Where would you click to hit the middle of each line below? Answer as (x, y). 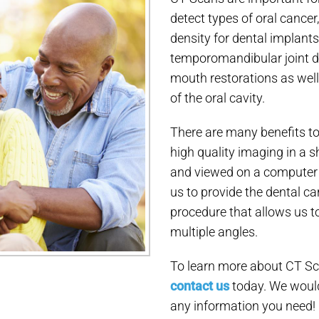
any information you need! (243, 306)
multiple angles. (214, 232)
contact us (200, 286)
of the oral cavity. (218, 98)
